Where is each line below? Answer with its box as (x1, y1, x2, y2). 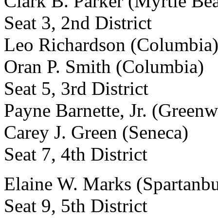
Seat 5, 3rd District (4, 78, 148, 99)
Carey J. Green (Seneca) (4, 122, 188, 143)
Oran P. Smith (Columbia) (4, 56, 204, 77)
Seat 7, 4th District (4, 144, 147, 164)
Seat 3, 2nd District (4, 12, 152, 33)
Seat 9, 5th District (4, 195, 147, 216)
